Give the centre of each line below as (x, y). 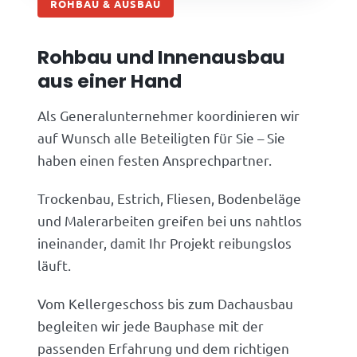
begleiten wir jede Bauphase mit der (151, 325)
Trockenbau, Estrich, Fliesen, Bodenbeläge (170, 198)
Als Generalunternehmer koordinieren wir (169, 115)
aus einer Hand (110, 80)
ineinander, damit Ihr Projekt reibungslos (165, 242)
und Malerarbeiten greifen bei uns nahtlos (170, 220)
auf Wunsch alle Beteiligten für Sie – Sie (162, 137)
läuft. (55, 265)
